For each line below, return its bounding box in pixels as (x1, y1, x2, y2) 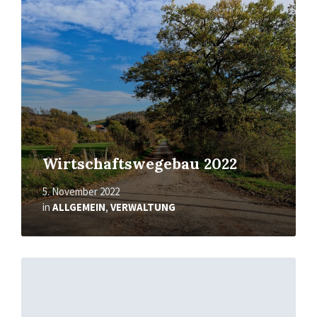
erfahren (21, 269, 64, 285)
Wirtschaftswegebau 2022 (42, 154, 237, 174)
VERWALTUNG (110, 200, 175, 214)
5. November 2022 (42, 185, 120, 199)
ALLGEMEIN (52, 200, 105, 214)
